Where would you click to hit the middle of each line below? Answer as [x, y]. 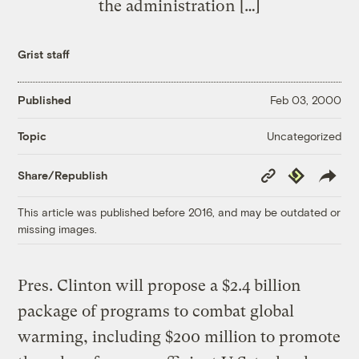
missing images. [58, 228]
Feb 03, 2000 [305, 100]
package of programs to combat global [156, 311]
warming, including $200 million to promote [179, 337]
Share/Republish [63, 175]
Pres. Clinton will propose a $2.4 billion [159, 285]
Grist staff [44, 54]
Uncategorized [304, 135]
